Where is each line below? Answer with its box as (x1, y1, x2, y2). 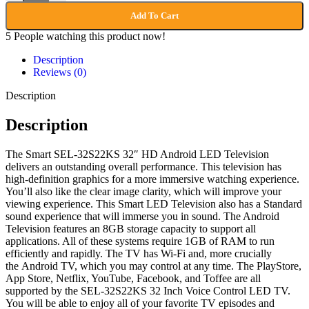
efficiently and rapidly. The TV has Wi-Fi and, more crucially (6, 248, 272, 260)
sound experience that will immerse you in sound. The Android (6, 210, 279, 223)
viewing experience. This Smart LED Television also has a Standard (6, 198, 302, 210)
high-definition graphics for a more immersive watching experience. (6, 173, 299, 186)
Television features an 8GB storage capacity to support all (6, 223, 256, 235)
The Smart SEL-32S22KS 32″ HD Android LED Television (6, 148, 269, 161)
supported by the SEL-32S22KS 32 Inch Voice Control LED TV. (6, 285, 290, 297)
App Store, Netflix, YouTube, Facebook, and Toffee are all (6, 272, 261, 285)
